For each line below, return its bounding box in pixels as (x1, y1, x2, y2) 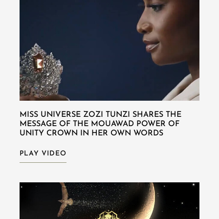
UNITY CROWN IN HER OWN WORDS (20, 129, 163, 137)
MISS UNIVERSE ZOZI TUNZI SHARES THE (20, 110, 181, 119)
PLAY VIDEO (20, 150, 66, 157)
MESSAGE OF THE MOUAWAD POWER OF (20, 120, 179, 128)
